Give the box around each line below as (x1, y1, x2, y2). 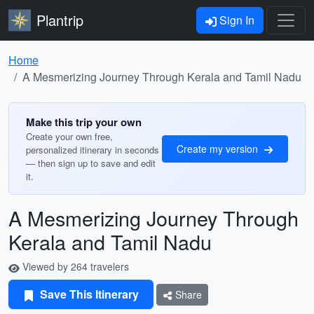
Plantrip (36, 10, 83, 30)
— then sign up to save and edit (26, 156, 156, 170)
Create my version (177, 141, 261, 156)
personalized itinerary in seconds (26, 143, 159, 156)
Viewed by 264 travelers (20, 259, 129, 273)
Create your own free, (26, 130, 113, 143)
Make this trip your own (26, 114, 142, 130)
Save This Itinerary (37, 286, 139, 302)
